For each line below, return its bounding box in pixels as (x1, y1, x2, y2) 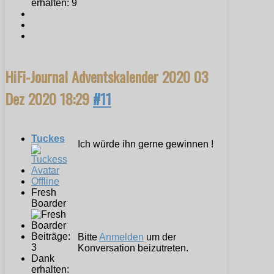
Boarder (31, 198, 66, 209)
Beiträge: (31, 231, 70, 242)
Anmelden (99, 232, 144, 243)
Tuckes (31, 133, 65, 144)
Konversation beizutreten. (78, 243, 188, 254)
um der (144, 232, 176, 243)
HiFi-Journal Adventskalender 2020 (5, 65, 194, 88)
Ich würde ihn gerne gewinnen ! (78, 139, 213, 150)
